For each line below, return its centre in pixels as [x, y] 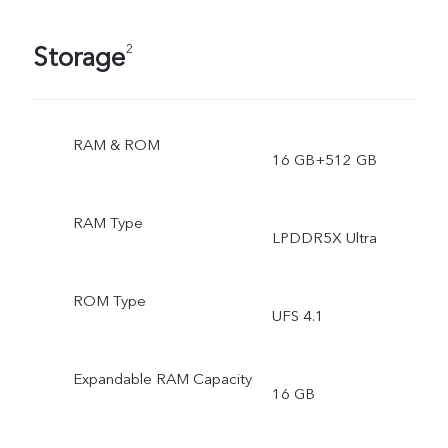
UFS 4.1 [297, 316]
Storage [78, 57]
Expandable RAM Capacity [162, 378]
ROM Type [109, 301]
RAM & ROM [116, 145]
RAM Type [107, 223]
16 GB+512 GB [324, 160]
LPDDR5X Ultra [324, 238]
